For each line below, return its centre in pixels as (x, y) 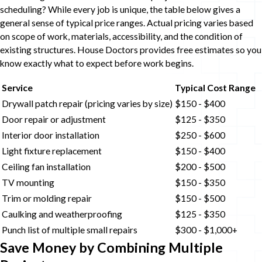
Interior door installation (51, 135)
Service (17, 87)
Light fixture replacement (52, 151)
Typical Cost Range (215, 87)
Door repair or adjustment (54, 119)
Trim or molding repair (47, 198)
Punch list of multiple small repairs (70, 230)
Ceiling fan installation (46, 166)
